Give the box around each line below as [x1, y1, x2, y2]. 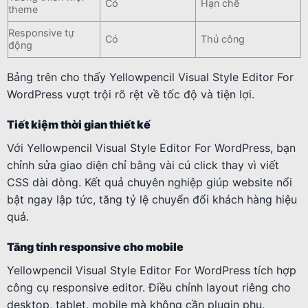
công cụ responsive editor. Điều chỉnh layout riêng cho [7, 280, 291, 295]
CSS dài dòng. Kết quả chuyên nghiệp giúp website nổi [7, 175, 292, 190]
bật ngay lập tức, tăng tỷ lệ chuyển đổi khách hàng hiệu [7, 192, 297, 207]
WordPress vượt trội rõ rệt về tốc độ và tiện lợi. [7, 87, 254, 102]
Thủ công [201, 33, 245, 45]
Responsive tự [8, 27, 74, 39]
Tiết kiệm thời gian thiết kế [7, 118, 151, 132]
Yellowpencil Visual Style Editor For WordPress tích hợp [7, 263, 296, 278]
